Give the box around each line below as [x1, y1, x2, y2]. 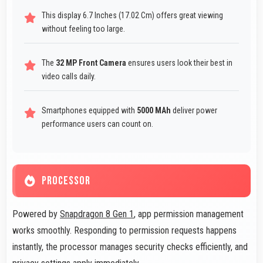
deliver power [171, 106, 217, 116]
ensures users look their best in [126, 58, 232, 68]
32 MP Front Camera [56, 58, 126, 68]
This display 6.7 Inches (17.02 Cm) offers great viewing [42, 11, 223, 21]
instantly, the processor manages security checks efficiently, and [12, 241, 248, 253]
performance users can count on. [42, 119, 153, 129]
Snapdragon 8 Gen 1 [60, 208, 134, 220]
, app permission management [134, 208, 244, 220]
